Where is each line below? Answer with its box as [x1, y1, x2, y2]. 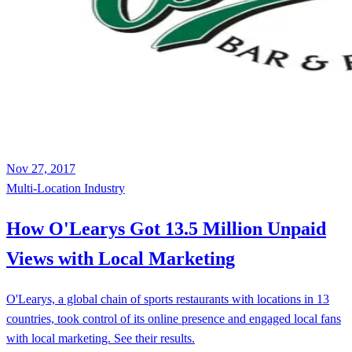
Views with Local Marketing [6, 247, 235, 269]
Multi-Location [6, 181, 84, 195]
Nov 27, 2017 [6, 161, 75, 175]
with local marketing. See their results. [6, 331, 195, 345]
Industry [84, 181, 125, 195]
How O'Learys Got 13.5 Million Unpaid [6, 218, 326, 239]
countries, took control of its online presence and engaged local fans [6, 311, 341, 325]
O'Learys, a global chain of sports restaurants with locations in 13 [6, 291, 329, 306]
